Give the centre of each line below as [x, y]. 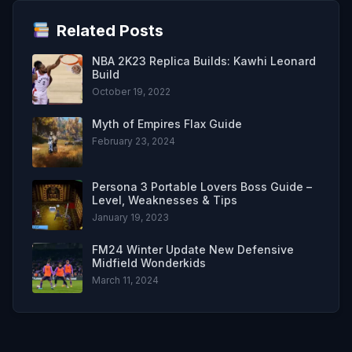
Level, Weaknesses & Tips [165, 200]
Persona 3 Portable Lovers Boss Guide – [202, 186]
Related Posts [110, 30]
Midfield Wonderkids [149, 262]
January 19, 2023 [130, 217]
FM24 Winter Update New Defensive [193, 249]
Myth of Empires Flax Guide [167, 123]
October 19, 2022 [131, 91]
